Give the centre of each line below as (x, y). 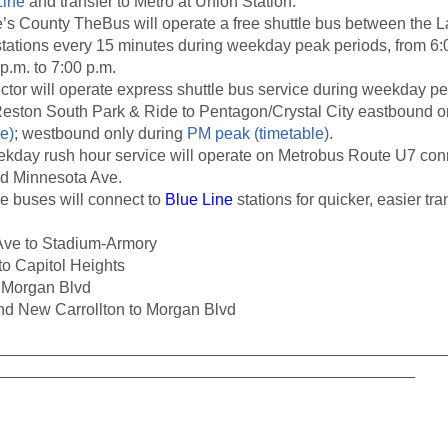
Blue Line (199, 199)
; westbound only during (100, 133)
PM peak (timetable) (258, 133)
